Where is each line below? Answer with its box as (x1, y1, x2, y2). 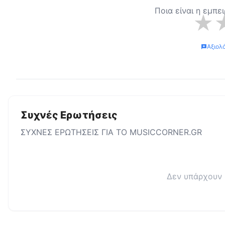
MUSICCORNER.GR (130, 127, 202, 137)
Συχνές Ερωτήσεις (21, 109, 118, 121)
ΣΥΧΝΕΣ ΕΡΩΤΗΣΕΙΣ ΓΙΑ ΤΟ (21, 127, 130, 137)
